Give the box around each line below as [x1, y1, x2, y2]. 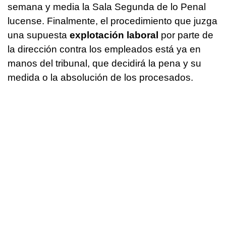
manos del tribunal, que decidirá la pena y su [8, 58, 201, 69]
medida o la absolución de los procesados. [8, 72, 193, 83]
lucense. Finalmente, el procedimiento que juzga [8, 16, 217, 27]
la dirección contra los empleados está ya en [8, 44, 201, 55]
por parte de [158, 30, 213, 41]
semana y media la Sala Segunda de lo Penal [8, 2, 206, 13]
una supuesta [8, 30, 70, 41]
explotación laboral [70, 30, 158, 41]
